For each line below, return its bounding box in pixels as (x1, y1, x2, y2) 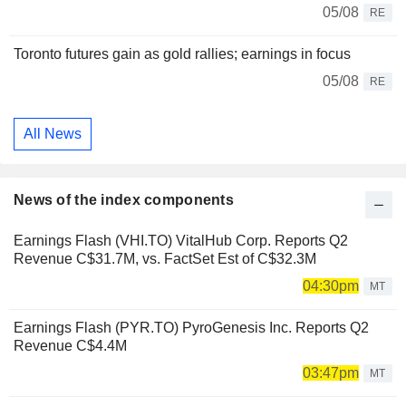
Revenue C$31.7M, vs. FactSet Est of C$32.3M (14, 250, 316, 266)
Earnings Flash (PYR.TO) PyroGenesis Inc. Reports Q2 (14, 319, 369, 335)
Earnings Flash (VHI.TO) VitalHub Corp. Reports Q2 (14, 232, 348, 248)
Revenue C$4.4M (14, 337, 127, 353)
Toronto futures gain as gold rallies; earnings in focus (14, 46, 351, 63)
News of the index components (14, 191, 234, 208)
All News (24, 125, 82, 141)
